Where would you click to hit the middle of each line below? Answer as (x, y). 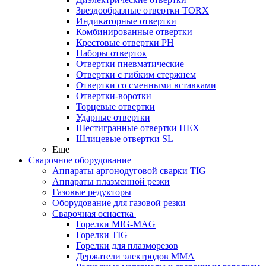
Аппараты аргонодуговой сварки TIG (129, 171)
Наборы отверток (111, 53)
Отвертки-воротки (114, 96)
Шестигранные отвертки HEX (138, 128)
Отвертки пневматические (130, 64)
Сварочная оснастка (93, 213)
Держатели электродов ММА (135, 256)
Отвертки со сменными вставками (146, 85)
